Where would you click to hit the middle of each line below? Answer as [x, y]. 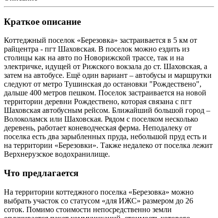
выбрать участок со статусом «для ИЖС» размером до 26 [99, 200]
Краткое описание [42, 21]
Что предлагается [41, 173]
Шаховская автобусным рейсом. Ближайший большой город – [107, 110]
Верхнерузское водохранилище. [57, 154]
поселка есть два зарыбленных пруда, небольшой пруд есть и [105, 137]
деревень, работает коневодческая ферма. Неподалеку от [98, 128]
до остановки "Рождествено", [151, 84]
